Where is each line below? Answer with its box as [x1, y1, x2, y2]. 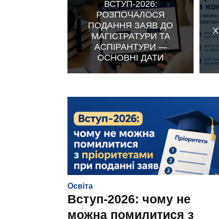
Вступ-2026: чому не [67, 192, 191, 206]
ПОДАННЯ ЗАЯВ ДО [88, 20, 173, 30]
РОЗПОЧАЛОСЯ [96, 9, 165, 20]
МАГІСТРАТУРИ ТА [91, 31, 170, 41]
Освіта [67, 182, 93, 190]
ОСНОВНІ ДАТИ [97, 52, 164, 63]
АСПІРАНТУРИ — [94, 42, 167, 52]
